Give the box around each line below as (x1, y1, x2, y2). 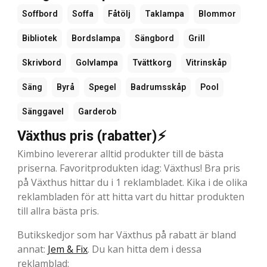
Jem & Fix (48, 243, 88, 256)
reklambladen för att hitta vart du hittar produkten (17, 190, 244, 204)
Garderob (78, 107, 116, 117)
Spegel (89, 82, 116, 92)
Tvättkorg (132, 58, 172, 68)
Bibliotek (22, 33, 57, 44)
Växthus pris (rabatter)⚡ (17, 128, 166, 145)
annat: (17, 243, 48, 256)
